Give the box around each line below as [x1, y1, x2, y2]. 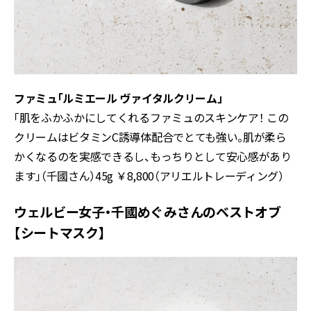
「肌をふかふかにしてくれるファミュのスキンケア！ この [14, 108, 289, 126]
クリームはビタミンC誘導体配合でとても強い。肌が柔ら [14, 128, 287, 145]
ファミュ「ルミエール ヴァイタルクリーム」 [14, 89, 223, 106]
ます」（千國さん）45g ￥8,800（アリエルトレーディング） [14, 167, 284, 184]
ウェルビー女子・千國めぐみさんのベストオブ [14, 201, 281, 221]
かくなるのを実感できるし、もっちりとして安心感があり [14, 147, 292, 165]
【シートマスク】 [14, 222, 106, 242]
